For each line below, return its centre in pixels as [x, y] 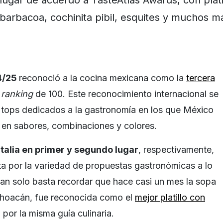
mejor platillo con [170, 197]
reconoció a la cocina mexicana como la [103, 78]
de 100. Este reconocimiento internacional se [127, 94]
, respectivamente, [176, 149]
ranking [18, 94]
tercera [201, 78]
